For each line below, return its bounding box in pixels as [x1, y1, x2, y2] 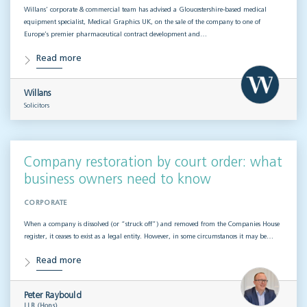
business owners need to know [24, 173, 211, 187]
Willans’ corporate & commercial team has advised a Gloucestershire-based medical [24, 6, 267, 14]
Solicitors [24, 102, 49, 110]
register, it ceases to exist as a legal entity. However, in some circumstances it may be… [24, 233, 273, 241]
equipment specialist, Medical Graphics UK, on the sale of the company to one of [24, 19, 260, 26]
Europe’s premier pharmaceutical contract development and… [24, 31, 207, 38]
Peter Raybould [24, 291, 82, 301]
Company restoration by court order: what [24, 156, 282, 170]
